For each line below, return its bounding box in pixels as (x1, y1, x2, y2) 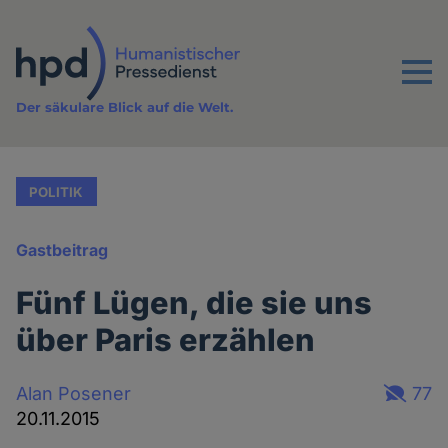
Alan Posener (16, 382, 132, 404)
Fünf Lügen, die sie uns (16, 284, 373, 322)
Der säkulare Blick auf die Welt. (16, 99, 234, 116)
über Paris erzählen (16, 321, 316, 359)
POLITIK (29, 183, 84, 200)
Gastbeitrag (16, 240, 109, 261)
